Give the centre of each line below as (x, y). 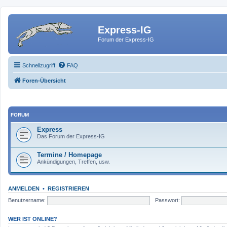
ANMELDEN (24, 188)
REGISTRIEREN (68, 188)
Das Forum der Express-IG (71, 136)
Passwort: (167, 200)
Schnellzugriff (39, 65)
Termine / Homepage (69, 155)
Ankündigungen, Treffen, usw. (73, 162)
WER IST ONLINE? (33, 219)
